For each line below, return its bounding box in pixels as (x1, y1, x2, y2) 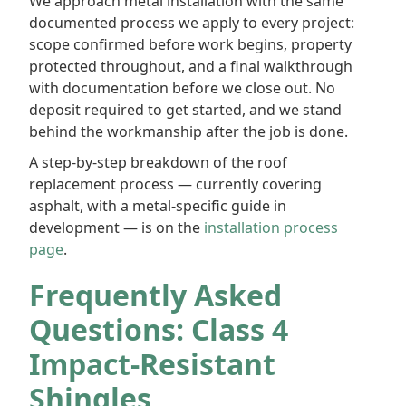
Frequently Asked (29, 275, 282, 314)
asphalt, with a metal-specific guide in (29, 196, 286, 216)
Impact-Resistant (29, 344, 275, 383)
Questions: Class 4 (29, 310, 288, 349)
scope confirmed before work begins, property (29, 34, 352, 54)
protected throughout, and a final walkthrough (29, 56, 353, 76)
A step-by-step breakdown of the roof (29, 152, 287, 172)
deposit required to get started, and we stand (29, 100, 342, 120)
